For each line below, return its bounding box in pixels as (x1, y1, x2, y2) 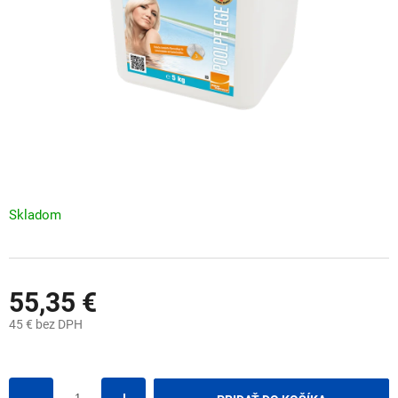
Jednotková (8, 342, 74, 357)
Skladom (9, 207, 61, 224)
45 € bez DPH (9, 317, 83, 332)
